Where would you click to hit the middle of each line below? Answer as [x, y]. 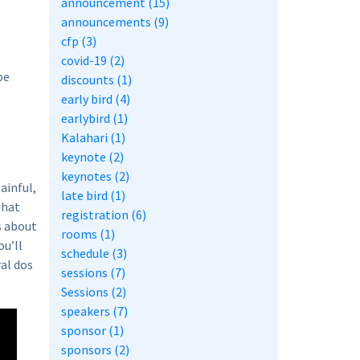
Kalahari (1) [93, 138]
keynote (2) [92, 157]
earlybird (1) [94, 119]
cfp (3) [79, 41]
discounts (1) [96, 80]
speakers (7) [94, 311]
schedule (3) [94, 254]
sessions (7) [93, 273]
